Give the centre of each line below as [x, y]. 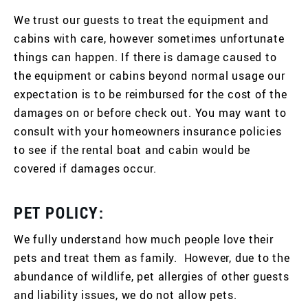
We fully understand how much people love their [144, 239]
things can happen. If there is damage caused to [145, 57]
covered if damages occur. [86, 168]
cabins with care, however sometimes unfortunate [149, 38]
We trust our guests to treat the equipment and [141, 20]
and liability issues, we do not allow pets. [125, 295]
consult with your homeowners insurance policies [148, 131]
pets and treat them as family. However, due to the [152, 258]
